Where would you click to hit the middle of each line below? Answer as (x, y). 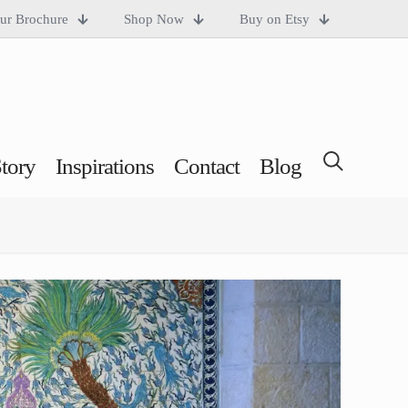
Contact (206, 166)
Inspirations (104, 166)
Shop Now (154, 19)
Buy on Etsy (275, 19)
